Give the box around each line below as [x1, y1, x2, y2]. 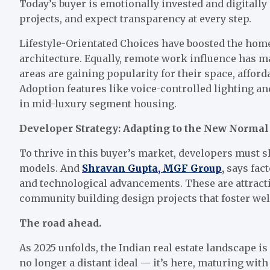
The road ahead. [19, 217, 101, 229]
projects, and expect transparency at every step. [19, 13, 251, 25]
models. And [19, 162, 82, 174]
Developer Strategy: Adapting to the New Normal [19, 122, 269, 134]
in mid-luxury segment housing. [19, 98, 177, 110]
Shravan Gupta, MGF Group [82, 162, 222, 174]
